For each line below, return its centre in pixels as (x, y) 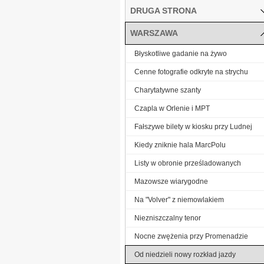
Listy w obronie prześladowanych (188, 163)
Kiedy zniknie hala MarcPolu (180, 145)
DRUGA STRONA (164, 10)
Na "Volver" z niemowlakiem (179, 199)
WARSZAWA (154, 33)
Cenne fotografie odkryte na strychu (191, 72)
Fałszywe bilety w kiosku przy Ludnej (193, 126)
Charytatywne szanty (168, 90)
